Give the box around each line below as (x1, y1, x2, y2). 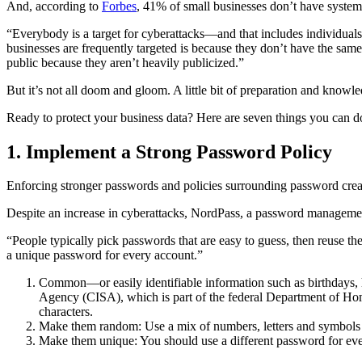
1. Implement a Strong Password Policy (6, 141, 332, 162)
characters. (39, 305, 93, 319)
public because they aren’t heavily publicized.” (6, 55, 244, 69)
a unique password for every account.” (6, 248, 203, 263)
